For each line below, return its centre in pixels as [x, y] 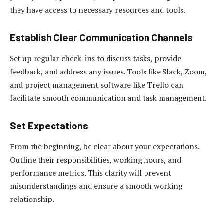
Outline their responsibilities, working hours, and [95, 160]
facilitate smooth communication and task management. [108, 98]
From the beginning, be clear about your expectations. [104, 147]
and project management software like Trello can [97, 85]
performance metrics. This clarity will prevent [91, 173]
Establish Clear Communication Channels [101, 37]
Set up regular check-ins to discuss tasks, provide [95, 59]
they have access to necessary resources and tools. [98, 10]
